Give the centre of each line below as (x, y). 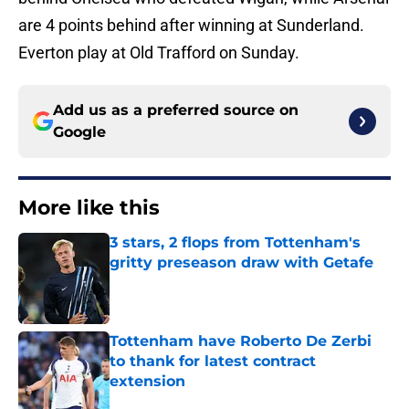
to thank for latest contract (213, 362)
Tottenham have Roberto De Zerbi (241, 341)
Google (79, 132)
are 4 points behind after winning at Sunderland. (191, 26)
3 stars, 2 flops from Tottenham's (235, 243)
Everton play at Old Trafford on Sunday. (159, 53)
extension (147, 382)
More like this (89, 208)
